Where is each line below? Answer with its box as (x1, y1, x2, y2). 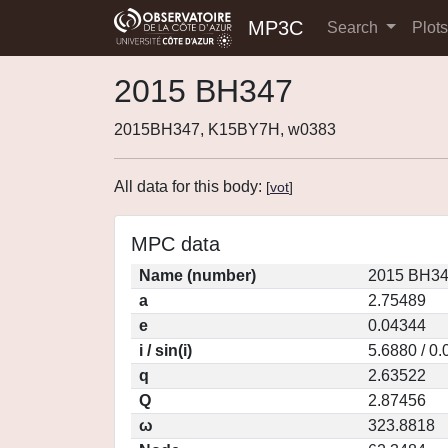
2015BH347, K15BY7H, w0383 (114, 121, 336, 138)
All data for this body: (114, 178, 266, 195)
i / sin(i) (139, 342, 192, 359)
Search (327, 19, 382, 36)
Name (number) (139, 267, 256, 284)
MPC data (131, 233, 220, 255)
